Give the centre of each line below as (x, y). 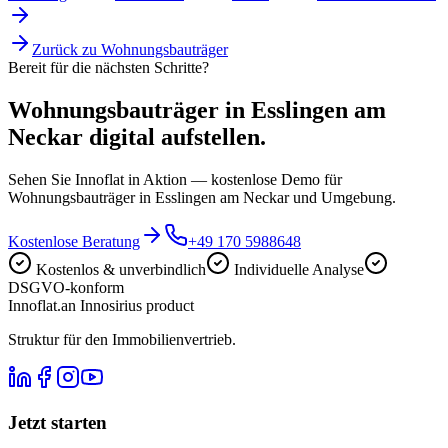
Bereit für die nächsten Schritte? (108, 67)
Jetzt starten (57, 422)
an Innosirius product (127, 305)
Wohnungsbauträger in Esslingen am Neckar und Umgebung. (202, 197)
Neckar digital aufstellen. (137, 136)
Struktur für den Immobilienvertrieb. (122, 339)
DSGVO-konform (66, 287)
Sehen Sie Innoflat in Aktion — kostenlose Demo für (175, 179)
